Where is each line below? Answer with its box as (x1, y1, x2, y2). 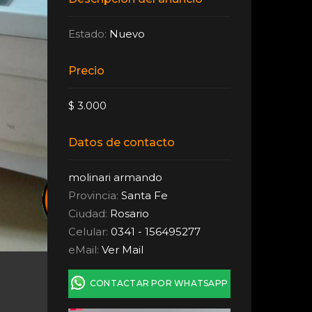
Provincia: (68, 189, 122, 202)
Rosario (110, 207, 150, 220)
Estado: (68, 27, 107, 40)
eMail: (68, 243, 102, 256)
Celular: (68, 225, 109, 238)
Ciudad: (68, 207, 111, 220)
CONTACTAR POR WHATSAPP (85, 278, 228, 288)
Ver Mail (102, 243, 144, 256)
